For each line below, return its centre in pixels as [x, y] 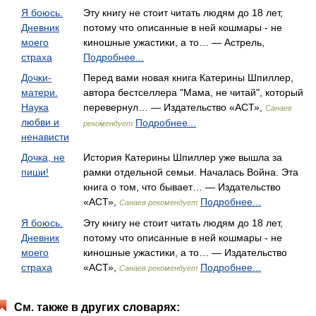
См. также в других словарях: [97, 307]
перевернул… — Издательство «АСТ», [174, 107]
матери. [39, 92]
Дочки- [36, 78]
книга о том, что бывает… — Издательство [182, 187]
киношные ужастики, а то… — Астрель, [174, 42]
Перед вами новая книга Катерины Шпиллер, [188, 78]
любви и [40, 122]
